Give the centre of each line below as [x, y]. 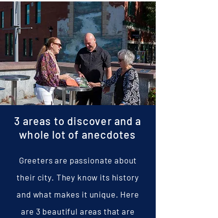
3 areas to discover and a [78, 121]
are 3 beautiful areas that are [78, 211]
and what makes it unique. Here [78, 194]
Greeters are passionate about [78, 160]
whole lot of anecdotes [78, 134]
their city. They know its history [78, 177]
